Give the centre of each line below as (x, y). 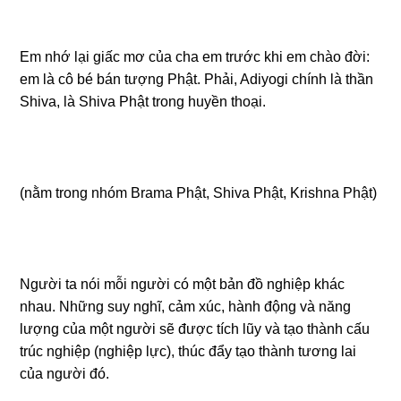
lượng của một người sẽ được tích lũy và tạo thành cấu (195, 329)
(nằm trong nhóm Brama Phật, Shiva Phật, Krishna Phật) (199, 193)
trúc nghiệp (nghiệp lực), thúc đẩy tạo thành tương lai (188, 351)
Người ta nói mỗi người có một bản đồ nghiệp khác (183, 284)
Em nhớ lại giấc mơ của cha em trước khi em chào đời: (195, 57)
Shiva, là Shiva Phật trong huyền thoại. (143, 102)
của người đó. (65, 374)
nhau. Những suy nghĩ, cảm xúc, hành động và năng (186, 307)
